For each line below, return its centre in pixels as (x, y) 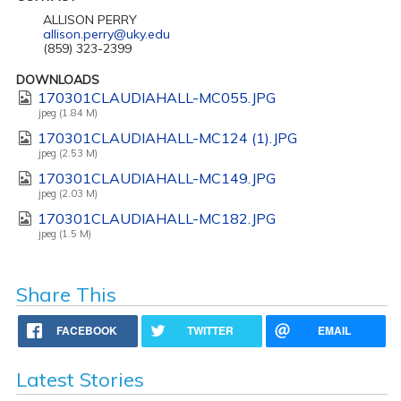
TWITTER (211, 330)
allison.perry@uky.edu (106, 34)
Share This (66, 294)
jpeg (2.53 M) (68, 153)
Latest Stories (80, 379)
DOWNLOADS (57, 79)
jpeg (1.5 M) (64, 233)
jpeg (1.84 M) (68, 112)
